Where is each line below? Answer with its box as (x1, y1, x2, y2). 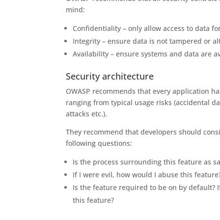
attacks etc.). (66, 109, 108, 118)
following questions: (66, 138, 133, 148)
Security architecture (66, 70, 154, 82)
